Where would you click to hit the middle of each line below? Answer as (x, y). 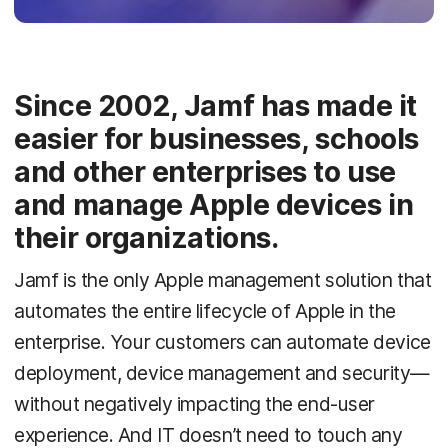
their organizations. (146, 238)
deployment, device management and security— (222, 373)
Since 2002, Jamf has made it (215, 106)
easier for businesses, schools (216, 139)
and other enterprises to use (205, 172)
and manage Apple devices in (214, 205)
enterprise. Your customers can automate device (222, 342)
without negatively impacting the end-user (194, 404)
